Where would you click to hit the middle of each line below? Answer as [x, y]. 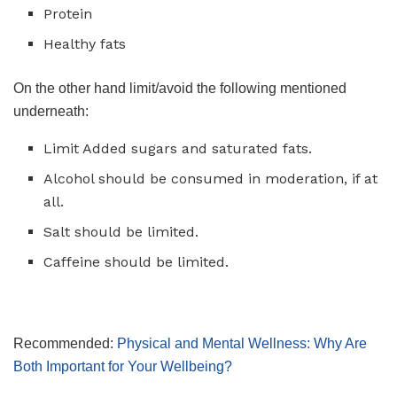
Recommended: [65, 344]
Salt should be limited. [121, 232]
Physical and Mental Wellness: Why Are [242, 344]
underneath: [51, 112]
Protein [68, 14]
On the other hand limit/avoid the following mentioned [180, 89]
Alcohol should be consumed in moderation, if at [211, 179]
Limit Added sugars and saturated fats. [178, 149]
